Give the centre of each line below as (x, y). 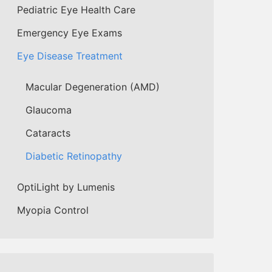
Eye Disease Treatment (70, 56)
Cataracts (48, 133)
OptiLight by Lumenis (66, 187)
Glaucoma (49, 110)
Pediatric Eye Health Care (76, 9)
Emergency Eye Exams (70, 32)
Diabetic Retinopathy (74, 156)
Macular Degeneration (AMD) (93, 87)
